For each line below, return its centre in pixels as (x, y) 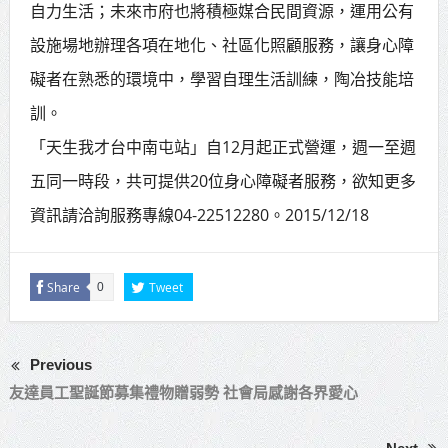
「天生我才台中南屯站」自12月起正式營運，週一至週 (222, 146)
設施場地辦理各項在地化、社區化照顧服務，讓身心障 (221, 44)
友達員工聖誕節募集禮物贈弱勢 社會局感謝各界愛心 (183, 393)
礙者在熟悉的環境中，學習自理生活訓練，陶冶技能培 (221, 78)
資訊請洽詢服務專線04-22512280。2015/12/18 (199, 214)
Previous (60, 364)
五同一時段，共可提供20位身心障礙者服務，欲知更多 (222, 180)
